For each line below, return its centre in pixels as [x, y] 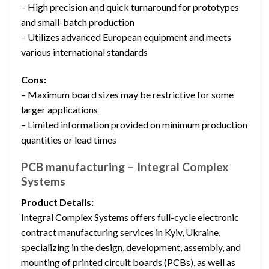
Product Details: [57, 202]
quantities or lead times [69, 140]
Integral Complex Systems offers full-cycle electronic [130, 217]
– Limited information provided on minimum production [134, 125]
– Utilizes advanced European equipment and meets [126, 37]
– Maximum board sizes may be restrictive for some [127, 95]
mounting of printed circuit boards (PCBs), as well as [128, 262]
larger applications [59, 110]
